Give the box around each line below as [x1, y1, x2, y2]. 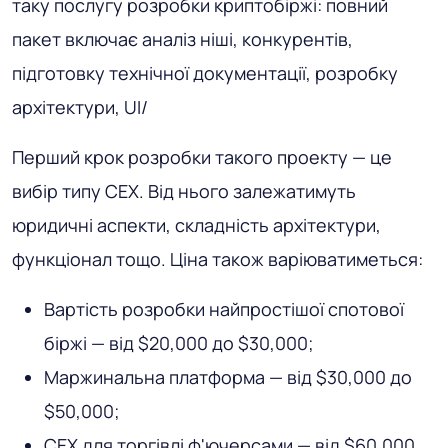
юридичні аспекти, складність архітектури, [12, 213, 381, 238]
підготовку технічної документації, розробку [12, 61, 398, 86]
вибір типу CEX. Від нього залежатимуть [12, 179, 356, 204]
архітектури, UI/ [12, 95, 148, 120]
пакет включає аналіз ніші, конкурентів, [12, 27, 353, 52]
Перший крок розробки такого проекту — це [12, 145, 392, 170]
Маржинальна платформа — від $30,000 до [44, 365, 412, 390]
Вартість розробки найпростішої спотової [44, 297, 404, 322]
